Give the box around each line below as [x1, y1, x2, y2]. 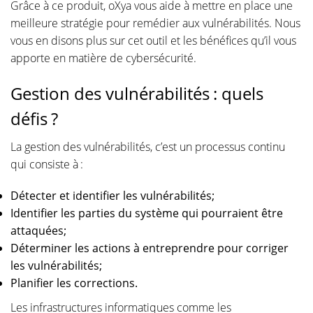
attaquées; [10, 222, 66, 238]
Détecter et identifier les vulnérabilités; [10, 187, 214, 203]
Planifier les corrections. [10, 275, 138, 291]
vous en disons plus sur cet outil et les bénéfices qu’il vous [10, 32, 296, 48]
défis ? [10, 106, 58, 130]
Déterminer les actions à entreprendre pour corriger [10, 240, 289, 256]
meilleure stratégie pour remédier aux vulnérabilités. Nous [10, 15, 300, 31]
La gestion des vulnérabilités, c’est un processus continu [10, 138, 285, 154]
